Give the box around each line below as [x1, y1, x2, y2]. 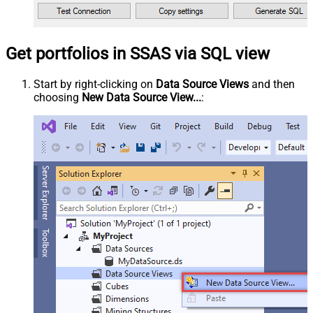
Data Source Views [156, 78, 249, 92]
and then [249, 78, 295, 92]
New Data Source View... [82, 91, 201, 105]
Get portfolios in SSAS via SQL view [6, 44, 270, 64]
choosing [34, 91, 82, 105]
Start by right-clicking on [34, 78, 156, 92]
